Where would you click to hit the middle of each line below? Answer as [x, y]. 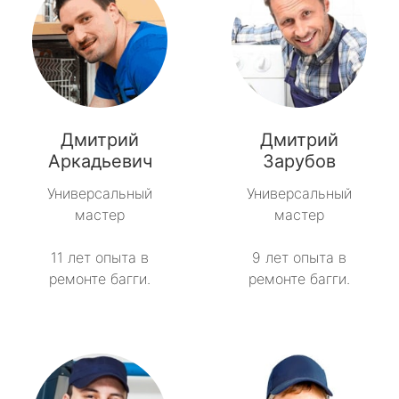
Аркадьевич [100, 162]
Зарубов [299, 162]
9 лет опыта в [299, 258]
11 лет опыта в [100, 258]
